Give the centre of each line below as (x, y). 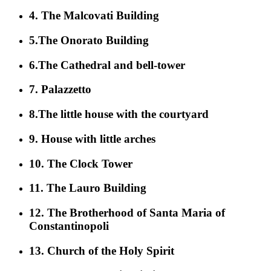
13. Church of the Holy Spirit (102, 250)
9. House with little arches (92, 139)
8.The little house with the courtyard (119, 114)
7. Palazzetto (60, 90)
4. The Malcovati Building (94, 16)
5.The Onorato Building (89, 40)
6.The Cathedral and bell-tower (107, 65)
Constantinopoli (69, 226)
